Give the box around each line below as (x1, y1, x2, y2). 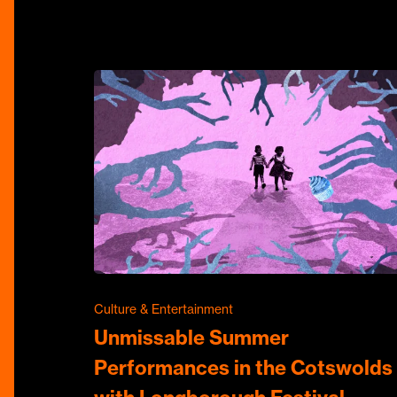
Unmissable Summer (94, 324, 290, 350)
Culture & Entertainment (94, 300, 234, 317)
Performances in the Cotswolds (94, 354, 393, 380)
